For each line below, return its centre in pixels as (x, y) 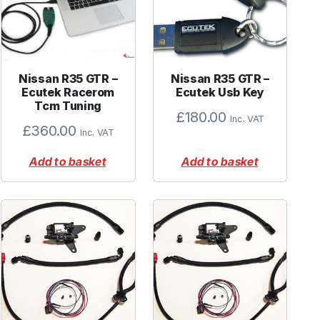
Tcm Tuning (68, 106)
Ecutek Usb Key (220, 92)
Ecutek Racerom (68, 92)
